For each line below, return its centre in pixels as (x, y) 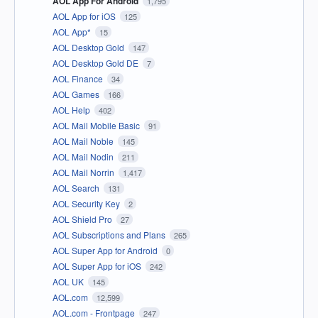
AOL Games (77, 94)
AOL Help (72, 109)
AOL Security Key (87, 203)
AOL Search (77, 187)
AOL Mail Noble (84, 141)
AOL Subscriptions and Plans (110, 234)
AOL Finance (79, 78)
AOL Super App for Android (106, 250)
